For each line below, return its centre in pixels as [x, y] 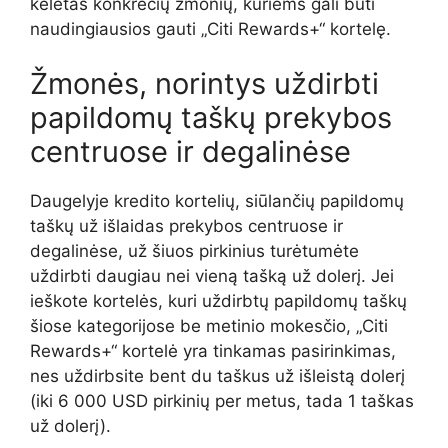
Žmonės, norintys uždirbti [204, 84]
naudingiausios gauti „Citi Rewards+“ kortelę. [210, 28]
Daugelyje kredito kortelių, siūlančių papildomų [217, 201]
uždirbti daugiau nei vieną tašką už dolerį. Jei [212, 276]
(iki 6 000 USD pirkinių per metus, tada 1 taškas [222, 401]
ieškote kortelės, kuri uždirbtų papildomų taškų [218, 301]
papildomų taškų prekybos [211, 118]
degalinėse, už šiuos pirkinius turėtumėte [194, 251]
